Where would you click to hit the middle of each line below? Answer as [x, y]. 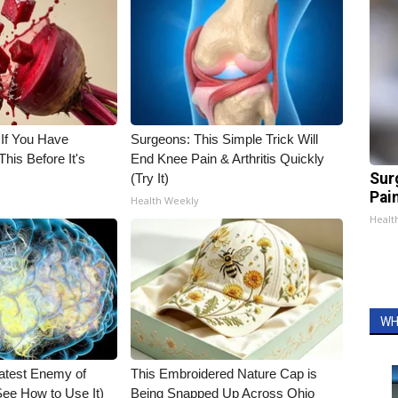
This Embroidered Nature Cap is [224, 373]
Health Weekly [165, 200]
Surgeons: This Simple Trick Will [225, 139]
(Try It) [150, 178]
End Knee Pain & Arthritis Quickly [228, 158]
